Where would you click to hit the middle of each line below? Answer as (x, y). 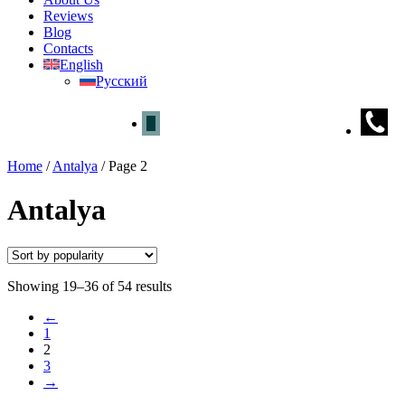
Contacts (68, 48)
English (81, 65)
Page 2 (128, 166)
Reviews (68, 16)
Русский (122, 81)
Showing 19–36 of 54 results (89, 286)
